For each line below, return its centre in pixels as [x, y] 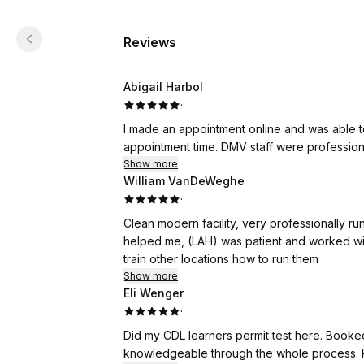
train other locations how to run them [221, 259]
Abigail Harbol [163, 87]
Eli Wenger [154, 293]
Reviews [150, 42]
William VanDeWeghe [184, 181]
